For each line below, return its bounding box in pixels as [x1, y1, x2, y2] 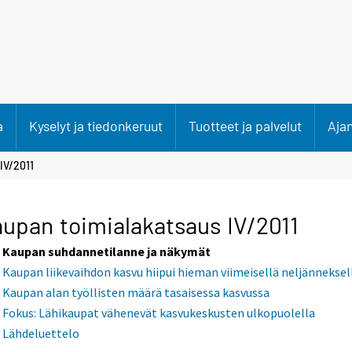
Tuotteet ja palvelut [189, 117, 302, 134]
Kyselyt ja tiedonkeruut [29, 117, 163, 134]
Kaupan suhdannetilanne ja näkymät [2, 244, 211, 260]
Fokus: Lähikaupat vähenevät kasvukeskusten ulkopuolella [2, 305, 316, 321]
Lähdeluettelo [2, 325, 80, 342]
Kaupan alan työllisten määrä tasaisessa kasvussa [2, 284, 270, 301]
